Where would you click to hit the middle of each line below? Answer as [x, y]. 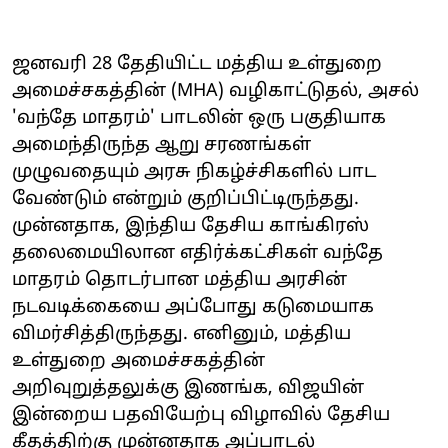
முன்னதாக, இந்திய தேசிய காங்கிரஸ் [190, 226]
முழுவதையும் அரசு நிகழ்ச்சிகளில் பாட [194, 172]
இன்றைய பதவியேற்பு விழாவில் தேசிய [201, 415]
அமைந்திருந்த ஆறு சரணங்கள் [161, 145]
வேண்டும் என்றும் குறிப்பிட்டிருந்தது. [185, 199]
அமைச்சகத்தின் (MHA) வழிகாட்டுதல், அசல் [215, 91]
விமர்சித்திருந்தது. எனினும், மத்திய [181, 334]
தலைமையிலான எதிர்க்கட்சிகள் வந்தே [197, 253]
